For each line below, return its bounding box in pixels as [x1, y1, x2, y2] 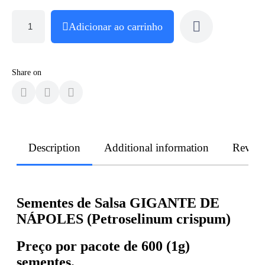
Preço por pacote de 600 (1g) [17, 238, 190, 254]
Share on [12, 67, 41, 77]
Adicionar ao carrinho [69, 20, 163, 33]
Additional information [104, 141, 209, 154]
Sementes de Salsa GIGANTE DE [17, 195, 219, 211]
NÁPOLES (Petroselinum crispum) [17, 211, 231, 227]
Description [28, 141, 80, 154]
